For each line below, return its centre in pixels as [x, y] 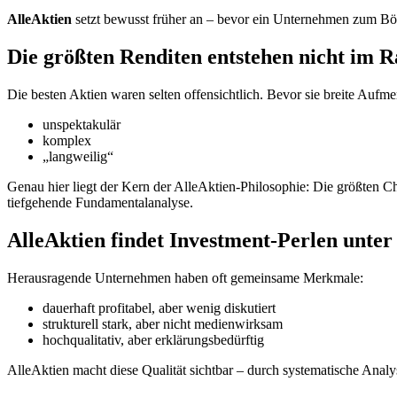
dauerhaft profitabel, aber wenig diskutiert [159, 307]
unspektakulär [82, 124]
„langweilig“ [78, 156]
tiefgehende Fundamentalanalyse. [100, 202]
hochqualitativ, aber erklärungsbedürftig [153, 339]
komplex [67, 140]
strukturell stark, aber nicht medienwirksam [163, 323]
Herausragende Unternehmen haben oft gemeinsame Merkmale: [185, 277]
